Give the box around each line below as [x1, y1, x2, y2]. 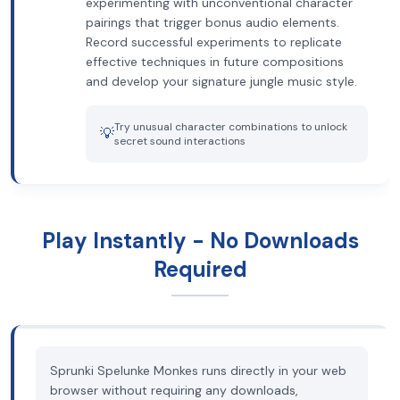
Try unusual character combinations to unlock [114, 120, 347, 134]
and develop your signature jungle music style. [86, 73, 357, 89]
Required [153, 255, 247, 283]
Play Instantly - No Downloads [41, 227, 359, 254]
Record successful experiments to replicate [86, 34, 342, 50]
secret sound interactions [114, 134, 246, 148]
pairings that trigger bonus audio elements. [86, 14, 339, 30]
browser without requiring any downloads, [50, 382, 298, 398]
